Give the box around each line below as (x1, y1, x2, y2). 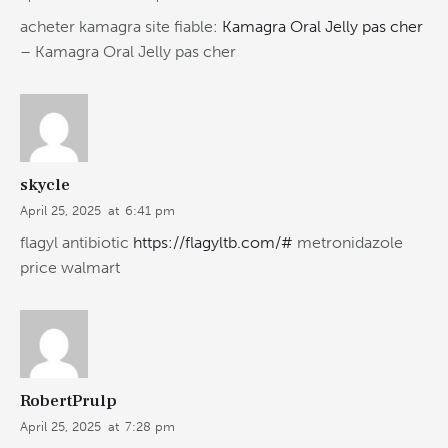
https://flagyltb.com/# (133, 233, 293, 253)
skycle (20, 173, 70, 196)
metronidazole (293, 233, 403, 253)
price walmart (20, 258, 120, 278)
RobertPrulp (20, 390, 117, 413)
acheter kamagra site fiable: (20, 17, 222, 37)
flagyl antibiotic (20, 233, 133, 253)
